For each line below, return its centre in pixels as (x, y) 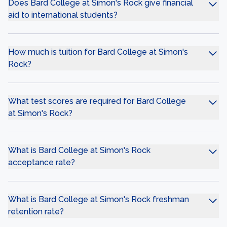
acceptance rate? (42, 162)
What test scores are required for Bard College (97, 101)
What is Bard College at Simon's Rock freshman (99, 199)
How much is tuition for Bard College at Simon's (98, 52)
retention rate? (36, 212)
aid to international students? (63, 15)
